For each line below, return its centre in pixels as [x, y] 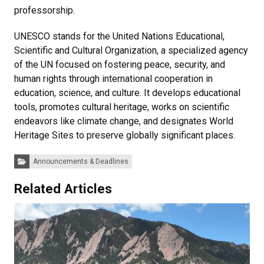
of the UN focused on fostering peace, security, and [120, 64]
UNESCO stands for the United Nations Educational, [119, 36]
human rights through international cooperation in [113, 78]
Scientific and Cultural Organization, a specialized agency [131, 50]
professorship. [44, 10]
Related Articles [63, 188]
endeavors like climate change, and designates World [124, 121]
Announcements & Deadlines [80, 161]
